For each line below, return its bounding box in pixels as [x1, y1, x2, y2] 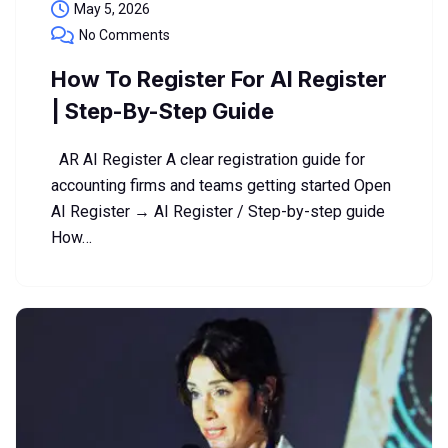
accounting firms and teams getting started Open [51, 176, 391, 196]
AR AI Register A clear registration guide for [51, 150, 365, 170]
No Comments [79, 27, 170, 44]
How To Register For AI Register [51, 66, 387, 93]
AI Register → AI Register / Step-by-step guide [51, 202, 385, 222]
